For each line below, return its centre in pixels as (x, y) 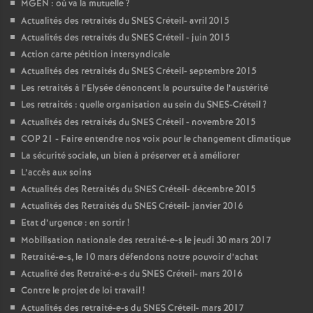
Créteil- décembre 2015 (206, 190)
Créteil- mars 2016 (203, 274)
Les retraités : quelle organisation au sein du (114, 105)
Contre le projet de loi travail (81, 291)
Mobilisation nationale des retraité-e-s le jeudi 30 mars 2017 (146, 241)
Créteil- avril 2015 (191, 21)
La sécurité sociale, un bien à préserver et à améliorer (130, 156)
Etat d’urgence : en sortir (73, 223)
